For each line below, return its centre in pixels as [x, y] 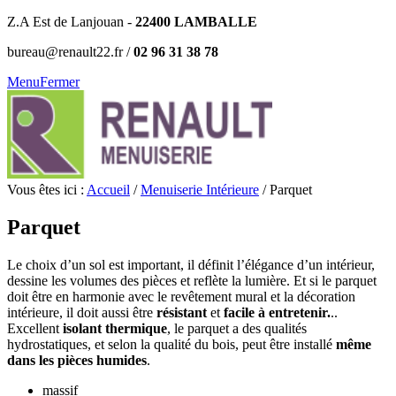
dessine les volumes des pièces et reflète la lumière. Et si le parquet [192, 280]
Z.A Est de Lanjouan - [69, 22]
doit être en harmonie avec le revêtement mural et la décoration [181, 296]
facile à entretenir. [277, 312]
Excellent [33, 328]
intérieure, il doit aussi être [80, 312]
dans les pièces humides [77, 360]
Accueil [108, 190]
